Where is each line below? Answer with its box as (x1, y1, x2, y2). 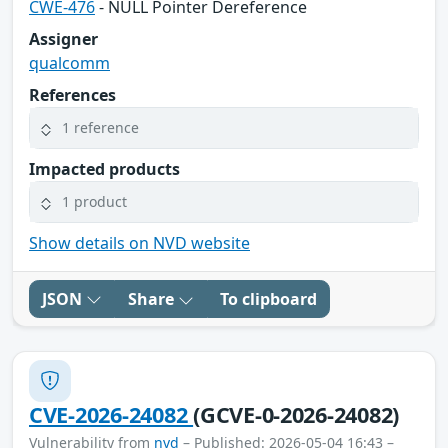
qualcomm (29, 51, 110, 74)
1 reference (62, 118, 139, 138)
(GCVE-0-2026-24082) (193, 399, 400, 429)
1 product (62, 192, 127, 212)
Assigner (29, 27, 98, 50)
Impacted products (29, 157, 180, 180)
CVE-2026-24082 (29, 399, 194, 429)
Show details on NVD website (29, 231, 250, 254)
